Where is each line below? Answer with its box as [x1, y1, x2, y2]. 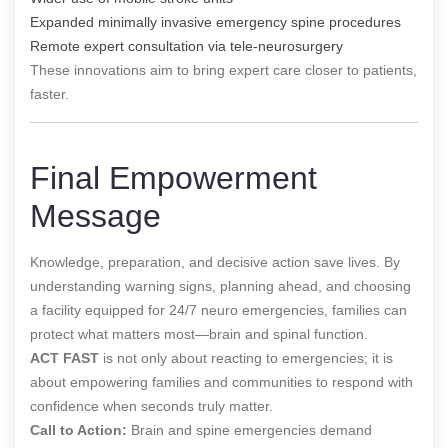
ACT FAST [30, 349, 99, 366]
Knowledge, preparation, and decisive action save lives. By [30, 253, 400, 270]
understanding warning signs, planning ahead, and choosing [30, 277, 411, 294]
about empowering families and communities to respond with [30, 373, 413, 390]
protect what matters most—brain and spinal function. [30, 325, 368, 342]
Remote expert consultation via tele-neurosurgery [30, 37, 343, 54]
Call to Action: [30, 421, 127, 438]
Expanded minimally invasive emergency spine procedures [30, 13, 401, 30]
